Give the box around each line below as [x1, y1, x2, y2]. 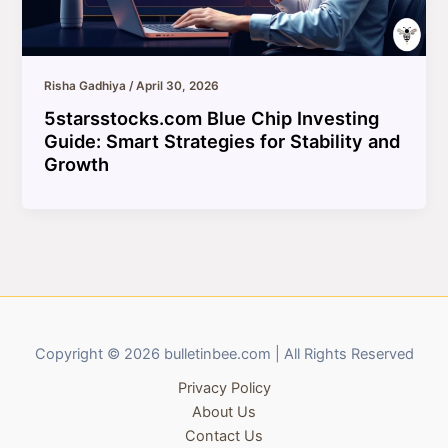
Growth [44, 153, 110, 176]
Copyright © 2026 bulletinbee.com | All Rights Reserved [34, 345, 414, 364]
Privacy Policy [177, 379, 271, 398]
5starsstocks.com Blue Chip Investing [44, 107, 380, 130]
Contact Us [185, 427, 263, 446]
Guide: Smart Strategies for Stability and [44, 130, 401, 153]
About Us [192, 403, 256, 422]
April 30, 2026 [136, 79, 220, 94]
